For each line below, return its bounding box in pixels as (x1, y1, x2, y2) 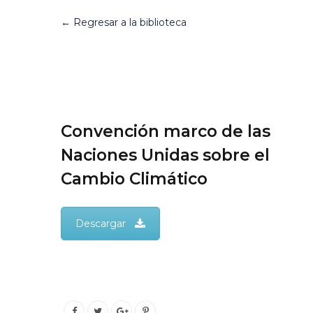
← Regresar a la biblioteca (61, 15, 187, 29)
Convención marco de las (61, 122, 270, 142)
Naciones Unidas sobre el (61, 145, 270, 166)
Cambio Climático (61, 169, 208, 189)
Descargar (75, 217, 126, 231)
